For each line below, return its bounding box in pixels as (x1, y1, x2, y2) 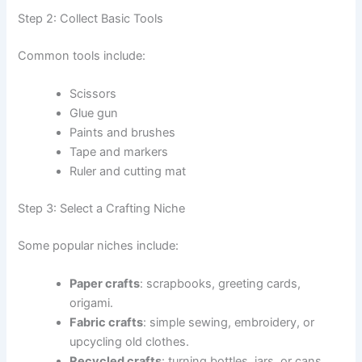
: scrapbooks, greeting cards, (140, 276, 301, 291)
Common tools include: (18, 48, 146, 63)
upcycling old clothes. (69, 335, 190, 349)
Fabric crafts (69, 315, 144, 330)
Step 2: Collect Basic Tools (18, 11, 164, 26)
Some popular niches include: (18, 238, 179, 253)
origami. (69, 296, 114, 310)
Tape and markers (69, 144, 169, 159)
